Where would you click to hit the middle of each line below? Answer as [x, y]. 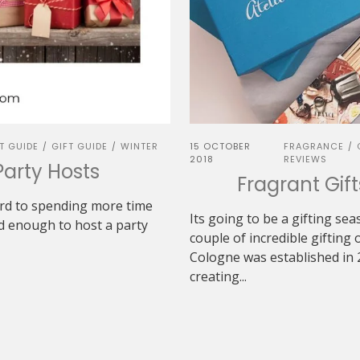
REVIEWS [306, 159]
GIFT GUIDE [80, 146]
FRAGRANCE [314, 146]
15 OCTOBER [220, 146]
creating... [218, 276]
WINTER [139, 146]
